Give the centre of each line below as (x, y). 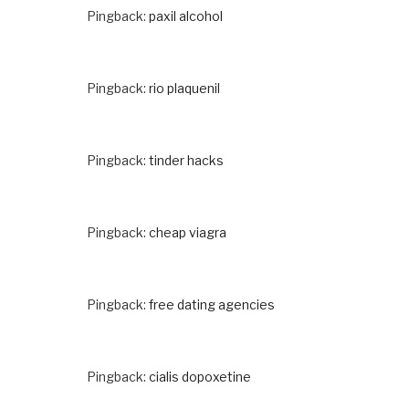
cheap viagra (188, 232)
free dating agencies (212, 304)
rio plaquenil (184, 88)
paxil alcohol (186, 16)
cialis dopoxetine (200, 376)
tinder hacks (186, 160)
